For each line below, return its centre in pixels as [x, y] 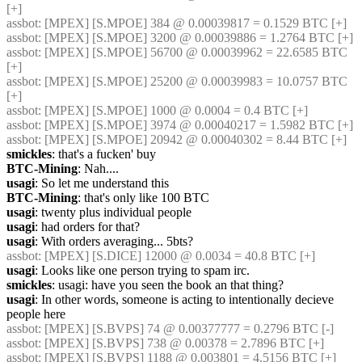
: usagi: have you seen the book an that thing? [168, 285]
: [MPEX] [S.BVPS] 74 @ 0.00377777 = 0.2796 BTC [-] [186, 328]
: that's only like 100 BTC [143, 198]
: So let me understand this [102, 183]
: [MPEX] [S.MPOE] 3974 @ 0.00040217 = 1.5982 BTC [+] [196, 125]
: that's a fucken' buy [104, 154]
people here [36, 314]
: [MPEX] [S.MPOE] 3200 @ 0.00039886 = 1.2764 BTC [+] [196, 38]
